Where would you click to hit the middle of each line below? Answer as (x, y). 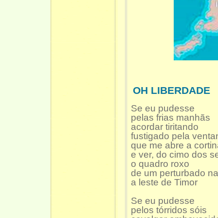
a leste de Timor (164, 182)
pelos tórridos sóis (169, 210)
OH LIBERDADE (172, 91)
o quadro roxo (160, 164)
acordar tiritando (165, 127)
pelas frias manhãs (171, 118)
